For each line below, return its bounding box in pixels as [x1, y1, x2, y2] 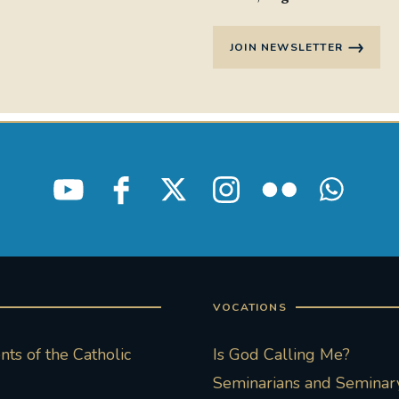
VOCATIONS [213, 300, 287, 315]
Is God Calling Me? [213, 344, 350, 366]
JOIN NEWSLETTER [230, 40, 343, 55]
